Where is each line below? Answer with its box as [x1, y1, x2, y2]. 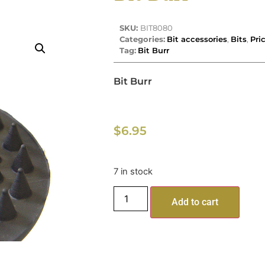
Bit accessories [167, 34, 227, 44]
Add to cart [172, 196, 219, 208]
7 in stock [114, 166, 153, 177]
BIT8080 [140, 22, 173, 33]
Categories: [119, 34, 165, 44]
